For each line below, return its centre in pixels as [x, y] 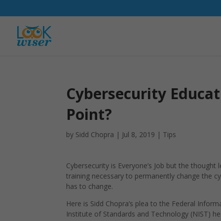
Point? [89, 114]
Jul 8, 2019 [139, 134]
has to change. [90, 186]
